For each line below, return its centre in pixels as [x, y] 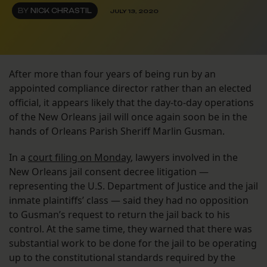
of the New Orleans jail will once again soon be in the [128, 117]
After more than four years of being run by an [112, 74]
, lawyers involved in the [184, 158]
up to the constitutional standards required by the [122, 258]
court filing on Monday [79, 158]
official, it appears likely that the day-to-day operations [131, 103]
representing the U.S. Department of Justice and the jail [133, 186]
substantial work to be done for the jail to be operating [133, 243]
